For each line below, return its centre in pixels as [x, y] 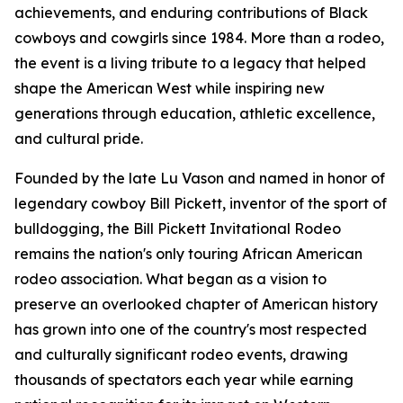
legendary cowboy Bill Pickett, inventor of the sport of [201, 204]
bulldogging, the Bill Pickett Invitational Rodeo [178, 229]
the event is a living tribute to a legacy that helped [190, 63]
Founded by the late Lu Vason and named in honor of [200, 179]
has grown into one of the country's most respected [191, 330]
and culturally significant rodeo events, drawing [181, 355]
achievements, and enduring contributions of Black [191, 13]
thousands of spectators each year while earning [184, 380]
